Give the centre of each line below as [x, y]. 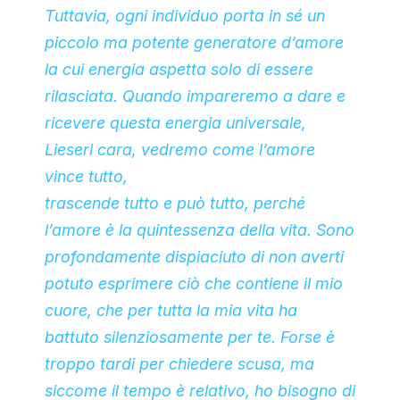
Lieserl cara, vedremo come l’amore [180, 150]
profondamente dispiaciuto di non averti [194, 257]
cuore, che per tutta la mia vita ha [171, 311]
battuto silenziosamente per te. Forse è [190, 337]
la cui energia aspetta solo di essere [179, 70]
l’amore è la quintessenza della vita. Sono [200, 230]
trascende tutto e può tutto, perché [175, 204]
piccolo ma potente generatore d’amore [194, 43]
